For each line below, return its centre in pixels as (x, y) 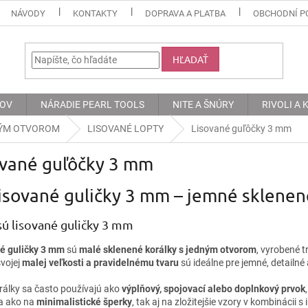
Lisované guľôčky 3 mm (241, 129)
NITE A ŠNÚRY (203, 104)
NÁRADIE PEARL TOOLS (92, 104)
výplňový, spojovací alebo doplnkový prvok (213, 288)
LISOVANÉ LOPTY (125, 129)
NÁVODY (29, 13)
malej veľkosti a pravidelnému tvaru (100, 262)
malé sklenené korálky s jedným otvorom (168, 249)
